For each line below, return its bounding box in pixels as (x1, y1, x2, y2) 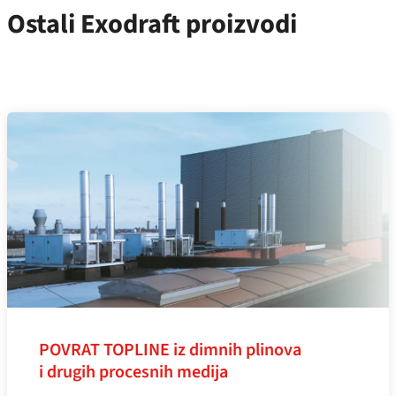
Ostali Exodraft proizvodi (7, 5, 297, 43)
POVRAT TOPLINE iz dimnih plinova (39, 337, 301, 362)
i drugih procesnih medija (39, 359, 228, 385)
